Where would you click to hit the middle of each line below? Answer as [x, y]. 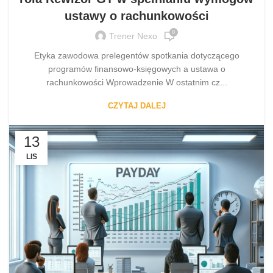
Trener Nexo [133, 36]
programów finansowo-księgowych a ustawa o [136, 69]
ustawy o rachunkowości [136, 16]
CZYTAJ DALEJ [136, 105]
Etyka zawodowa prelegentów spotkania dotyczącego [136, 55]
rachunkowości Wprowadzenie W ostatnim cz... [136, 82]
